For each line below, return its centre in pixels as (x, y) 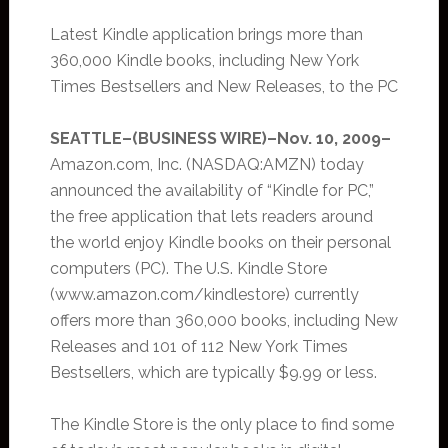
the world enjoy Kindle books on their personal (220, 242)
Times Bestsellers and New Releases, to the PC (223, 86)
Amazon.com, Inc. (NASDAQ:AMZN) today (206, 164)
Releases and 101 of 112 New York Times (198, 346)
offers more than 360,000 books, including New (223, 320)
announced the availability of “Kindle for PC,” (211, 190)
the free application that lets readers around (211, 216)
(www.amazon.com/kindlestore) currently (204, 294)
